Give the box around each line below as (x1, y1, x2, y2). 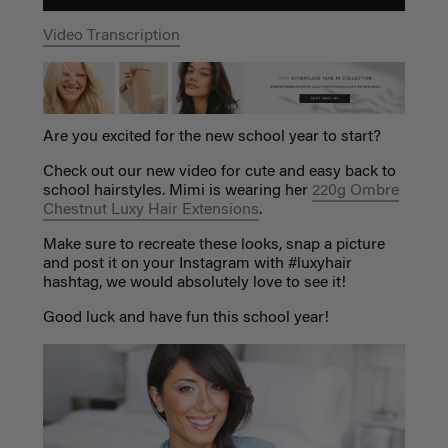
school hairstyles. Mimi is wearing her (42, 182, 312, 199)
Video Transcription (42, 27, 180, 44)
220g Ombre (311, 182, 399, 199)
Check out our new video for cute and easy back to (42, 163, 396, 180)
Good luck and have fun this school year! (42, 309, 333, 326)
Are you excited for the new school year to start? (42, 128, 385, 145)
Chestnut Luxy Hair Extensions (42, 201, 259, 218)
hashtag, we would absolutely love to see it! (42, 274, 346, 291)
